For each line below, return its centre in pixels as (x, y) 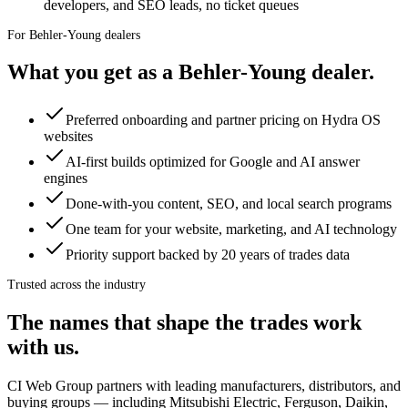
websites (68, 137)
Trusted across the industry (76, 285)
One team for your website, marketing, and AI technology (231, 229)
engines (66, 178)
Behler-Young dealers (85, 35)
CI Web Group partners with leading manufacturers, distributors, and (204, 386)
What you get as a (93, 72)
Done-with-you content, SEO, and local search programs (229, 204)
